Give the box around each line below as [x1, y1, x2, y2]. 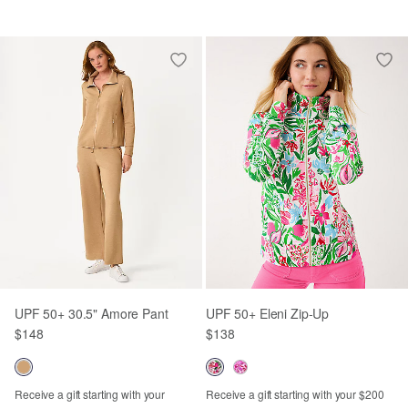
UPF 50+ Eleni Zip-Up [206, 304, 330, 322]
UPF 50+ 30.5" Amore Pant [15, 304, 168, 322]
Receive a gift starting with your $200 [206, 386, 384, 402]
